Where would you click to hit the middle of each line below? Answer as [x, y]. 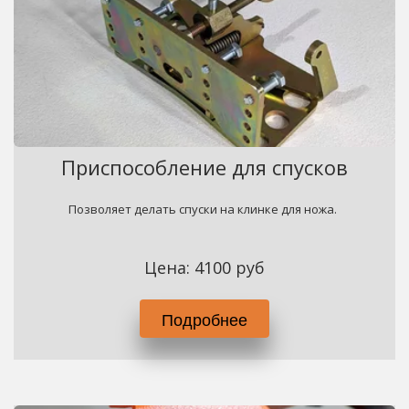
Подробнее [204, 319]
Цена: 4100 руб [204, 267]
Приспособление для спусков [204, 167]
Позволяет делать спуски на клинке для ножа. [204, 209]
